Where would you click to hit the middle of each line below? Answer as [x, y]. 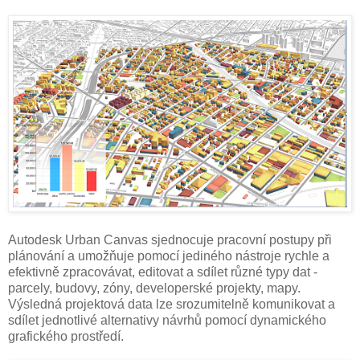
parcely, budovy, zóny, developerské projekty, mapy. [154, 288]
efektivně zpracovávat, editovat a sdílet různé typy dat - [163, 272]
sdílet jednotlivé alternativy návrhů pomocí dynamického [167, 321]
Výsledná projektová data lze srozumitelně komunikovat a [172, 305]
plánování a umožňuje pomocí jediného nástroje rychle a [169, 256]
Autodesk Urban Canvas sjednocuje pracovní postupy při [170, 240]
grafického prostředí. [66, 337]
